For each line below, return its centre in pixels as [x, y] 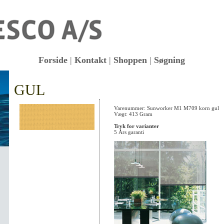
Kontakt [90, 60]
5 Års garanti [129, 132]
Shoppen [130, 60]
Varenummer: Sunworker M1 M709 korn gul [166, 108]
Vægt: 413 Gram [133, 114]
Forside [53, 60]
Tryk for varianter [136, 126]
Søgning [169, 60]
